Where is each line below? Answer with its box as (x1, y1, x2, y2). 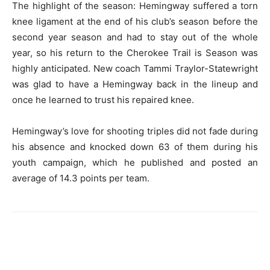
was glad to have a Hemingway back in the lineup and (12, 78, 258, 90)
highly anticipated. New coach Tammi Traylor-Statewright (12, 62, 258, 74)
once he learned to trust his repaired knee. (12, 93, 194, 105)
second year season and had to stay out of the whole (12, 31, 258, 43)
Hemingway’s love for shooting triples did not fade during (12, 125, 258, 137)
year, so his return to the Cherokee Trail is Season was (12, 46, 258, 58)
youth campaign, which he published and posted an (12, 156, 258, 168)
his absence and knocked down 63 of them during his (12, 140, 258, 152)
